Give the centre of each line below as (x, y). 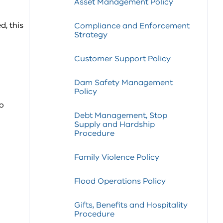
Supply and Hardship (114, 124)
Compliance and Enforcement (132, 26)
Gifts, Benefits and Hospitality (131, 205)
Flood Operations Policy (120, 181)
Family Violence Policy (117, 157)
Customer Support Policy (122, 59)
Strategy (91, 35)
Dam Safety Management (123, 83)
